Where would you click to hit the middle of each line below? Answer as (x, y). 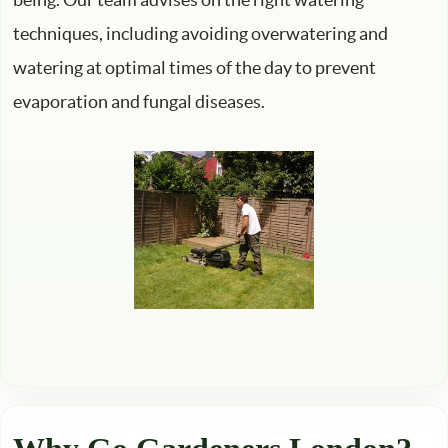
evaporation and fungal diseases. (139, 101)
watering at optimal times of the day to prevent (194, 67)
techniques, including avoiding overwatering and (200, 33)
